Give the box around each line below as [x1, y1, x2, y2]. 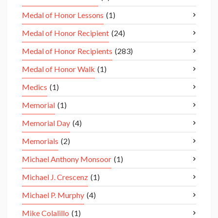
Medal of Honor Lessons [22, 10, 104, 20]
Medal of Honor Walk [22, 64, 95, 74]
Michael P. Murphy [22, 190, 84, 200]
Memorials [22, 136, 58, 146]
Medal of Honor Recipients [22, 46, 112, 56]
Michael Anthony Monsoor [22, 154, 111, 164]
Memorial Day [22, 118, 70, 128]
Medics [22, 82, 47, 92]
